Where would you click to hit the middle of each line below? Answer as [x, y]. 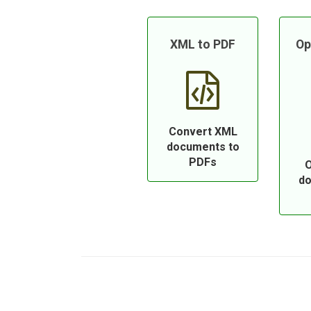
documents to [203, 147]
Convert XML [203, 132]
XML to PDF [203, 44]
